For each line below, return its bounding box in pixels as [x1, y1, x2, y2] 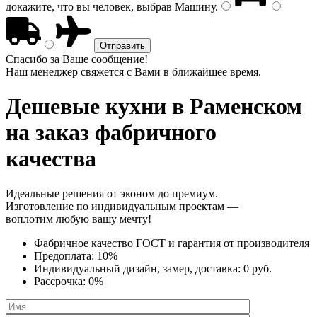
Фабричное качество [34, 236, 136, 249]
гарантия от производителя [178, 236, 309, 249]
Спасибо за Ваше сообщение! [6, 53, 148, 65]
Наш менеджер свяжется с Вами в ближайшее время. [6, 66, 261, 78]
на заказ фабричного [6, 120, 217, 146]
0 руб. [243, 262, 272, 275]
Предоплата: [34, 249, 97, 262]
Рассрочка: [34, 275, 88, 287]
